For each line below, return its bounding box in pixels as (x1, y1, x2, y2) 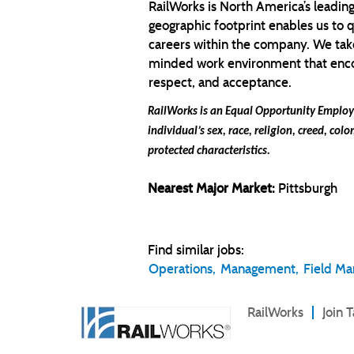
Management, (220, 260, 299, 277)
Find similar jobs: (148, 241, 244, 258)
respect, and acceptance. (149, 73, 292, 91)
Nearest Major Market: (148, 179, 278, 197)
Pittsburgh (278, 179, 337, 197)
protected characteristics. (148, 145, 270, 157)
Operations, (149, 260, 216, 277)
